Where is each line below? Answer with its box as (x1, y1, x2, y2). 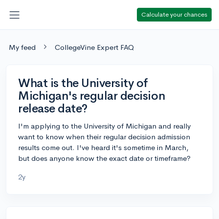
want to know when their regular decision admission (18, 131, 190, 141)
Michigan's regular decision (18, 88, 165, 103)
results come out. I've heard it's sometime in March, (18, 142, 189, 152)
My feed (9, 42, 36, 52)
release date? (18, 101, 88, 116)
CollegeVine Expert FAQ (55, 42, 134, 52)
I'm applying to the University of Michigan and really (18, 121, 191, 131)
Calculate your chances (141, 10, 207, 19)
